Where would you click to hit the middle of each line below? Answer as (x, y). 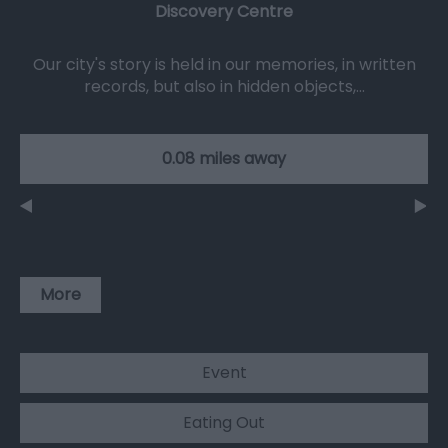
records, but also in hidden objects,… (224, 87)
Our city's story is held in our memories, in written (224, 65)
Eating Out (224, 423)
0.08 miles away (224, 159)
